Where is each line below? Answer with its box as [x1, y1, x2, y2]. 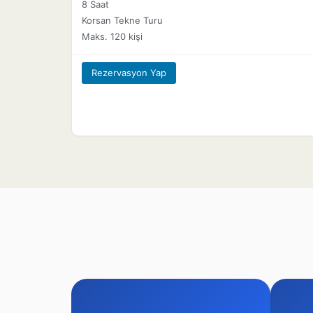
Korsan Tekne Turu [82, 15, 163, 27]
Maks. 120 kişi [82, 31, 143, 43]
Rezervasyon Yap [92, 67, 166, 79]
